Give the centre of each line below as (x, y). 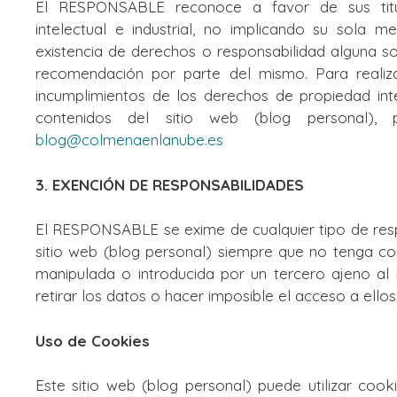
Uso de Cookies (93, 340)
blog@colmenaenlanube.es (129, 140)
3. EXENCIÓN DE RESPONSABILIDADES (170, 184)
